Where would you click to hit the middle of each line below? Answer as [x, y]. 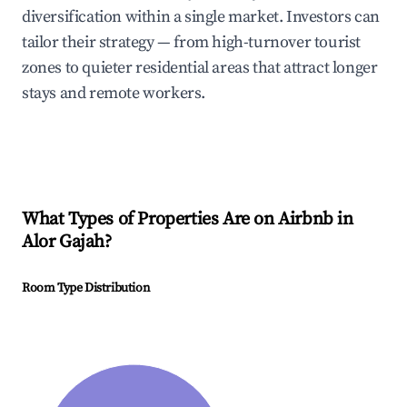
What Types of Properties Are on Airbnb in [188, 220]
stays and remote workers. [114, 94]
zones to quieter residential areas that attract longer [200, 68]
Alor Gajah [63, 243]
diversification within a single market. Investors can [201, 17]
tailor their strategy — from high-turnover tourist [192, 43]
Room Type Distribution [86, 288]
